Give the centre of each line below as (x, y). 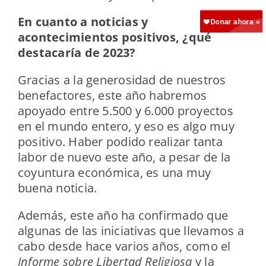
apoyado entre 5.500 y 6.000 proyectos (125, 111)
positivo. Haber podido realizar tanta (120, 142)
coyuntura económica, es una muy (114, 173)
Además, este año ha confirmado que (123, 216)
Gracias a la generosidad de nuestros (122, 80)
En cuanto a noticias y (83, 22)
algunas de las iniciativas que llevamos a (131, 231)
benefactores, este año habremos (112, 96)
